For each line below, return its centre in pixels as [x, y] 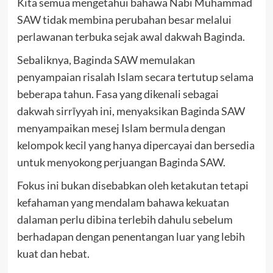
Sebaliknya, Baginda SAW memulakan [106, 60]
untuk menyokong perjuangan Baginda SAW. [121, 162]
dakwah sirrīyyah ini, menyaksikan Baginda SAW [131, 111]
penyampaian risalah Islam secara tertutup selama [135, 77]
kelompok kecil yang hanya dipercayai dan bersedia [136, 145]
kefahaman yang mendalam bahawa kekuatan [123, 203]
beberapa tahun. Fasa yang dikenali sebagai [118, 94]
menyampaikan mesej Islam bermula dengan [121, 128]
